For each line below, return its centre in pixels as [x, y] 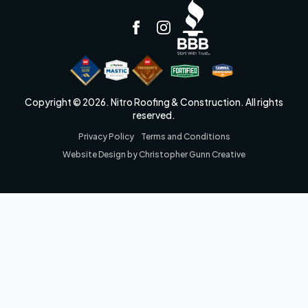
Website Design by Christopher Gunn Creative [154, 154]
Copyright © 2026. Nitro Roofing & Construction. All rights [154, 102]
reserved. [154, 115]
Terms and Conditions [185, 136]
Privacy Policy [106, 136]
